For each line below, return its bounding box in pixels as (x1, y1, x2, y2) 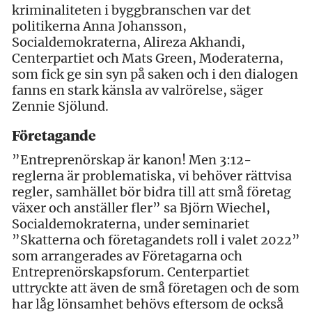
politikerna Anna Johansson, (12, 17, 187, 34)
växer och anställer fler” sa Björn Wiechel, (12, 199, 270, 216)
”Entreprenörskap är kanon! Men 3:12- (12, 151, 251, 168)
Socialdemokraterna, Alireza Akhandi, (12, 33, 245, 50)
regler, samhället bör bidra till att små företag (12, 183, 291, 200)
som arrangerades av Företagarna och (12, 247, 242, 264)
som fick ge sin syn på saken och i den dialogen (12, 65, 298, 82)
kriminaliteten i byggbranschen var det (12, 1, 251, 18)
